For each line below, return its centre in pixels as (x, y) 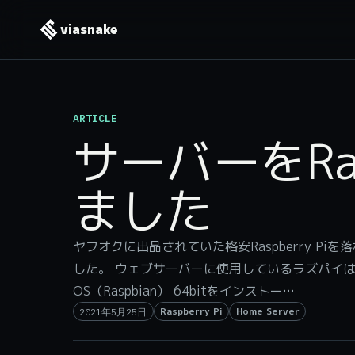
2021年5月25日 (113, 311)
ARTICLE (95, 118)
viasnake (89, 30)
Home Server (267, 311)
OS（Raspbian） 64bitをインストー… (184, 291)
